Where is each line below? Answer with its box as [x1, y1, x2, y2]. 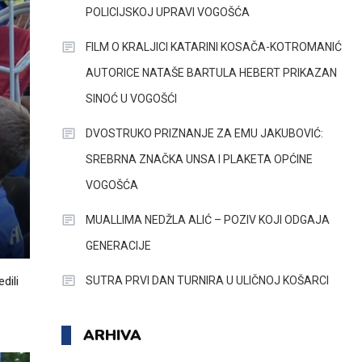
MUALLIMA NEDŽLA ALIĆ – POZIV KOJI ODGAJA [85, 213, 330, 226]
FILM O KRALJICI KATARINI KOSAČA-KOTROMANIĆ [85, 40, 342, 53]
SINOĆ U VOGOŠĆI [85, 92, 177, 105]
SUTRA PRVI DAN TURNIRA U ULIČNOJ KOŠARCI [85, 274, 329, 287]
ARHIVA [82, 326, 141, 345]
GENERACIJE [85, 239, 151, 252]
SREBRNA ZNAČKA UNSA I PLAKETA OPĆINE [85, 153, 313, 166]
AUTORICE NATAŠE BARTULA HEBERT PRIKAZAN [85, 66, 337, 79]
